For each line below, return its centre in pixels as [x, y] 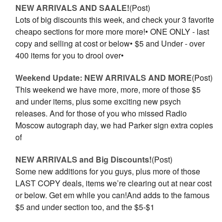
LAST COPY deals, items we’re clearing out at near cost [114, 183]
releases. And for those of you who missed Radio [101, 113]
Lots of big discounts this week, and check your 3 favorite [115, 20]
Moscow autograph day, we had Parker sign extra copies [114, 125]
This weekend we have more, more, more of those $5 [108, 89]
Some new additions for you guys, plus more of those [108, 171]
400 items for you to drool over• [70, 55]
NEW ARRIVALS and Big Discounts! [84, 159]
